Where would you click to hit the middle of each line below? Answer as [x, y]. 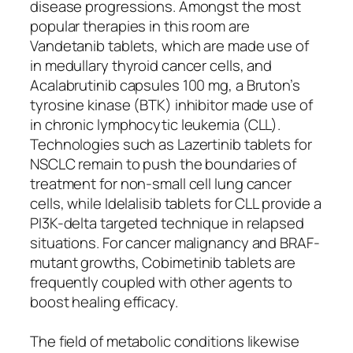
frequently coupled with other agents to [162, 282]
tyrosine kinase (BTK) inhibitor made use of [171, 104]
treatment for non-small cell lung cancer [161, 183]
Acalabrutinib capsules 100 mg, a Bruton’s [165, 85]
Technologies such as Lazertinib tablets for [171, 144]
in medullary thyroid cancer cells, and [151, 65]
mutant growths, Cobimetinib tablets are [163, 262]
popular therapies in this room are [140, 26]
